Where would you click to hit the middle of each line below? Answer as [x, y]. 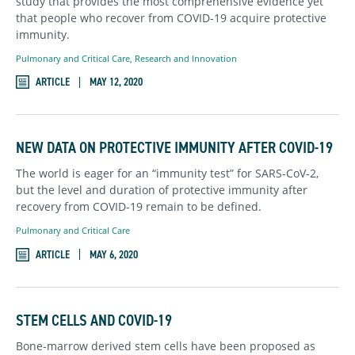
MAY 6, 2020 [114, 254]
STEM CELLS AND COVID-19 [94, 320]
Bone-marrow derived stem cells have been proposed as [166, 345]
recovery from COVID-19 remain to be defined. [139, 207]
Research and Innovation [186, 58]
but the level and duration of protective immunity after [162, 190]
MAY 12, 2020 [116, 82]
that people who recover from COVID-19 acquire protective [171, 17]
